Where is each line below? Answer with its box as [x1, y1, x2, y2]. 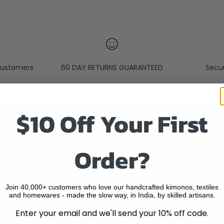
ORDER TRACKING [98, 209, 157, 220]
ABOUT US [98, 176, 133, 187]
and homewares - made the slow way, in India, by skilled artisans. [8, 191, 215, 199]
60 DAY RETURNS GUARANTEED [61, 62, 163, 73]
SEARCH [98, 143, 125, 154]
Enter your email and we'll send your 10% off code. [15, 207, 208, 219]
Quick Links [98, 122, 137, 132]
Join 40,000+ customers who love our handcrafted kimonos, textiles [5, 183, 218, 191]
